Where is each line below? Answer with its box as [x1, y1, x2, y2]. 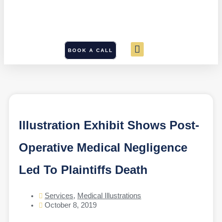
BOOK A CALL [68, 47, 113, 53]
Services [45, 192, 73, 200]
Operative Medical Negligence [19, 141, 187, 155]
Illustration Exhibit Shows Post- [19, 118, 199, 132]
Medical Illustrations [77, 192, 141, 200]
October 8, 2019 [45, 201, 97, 210]
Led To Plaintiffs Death [19, 163, 148, 177]
